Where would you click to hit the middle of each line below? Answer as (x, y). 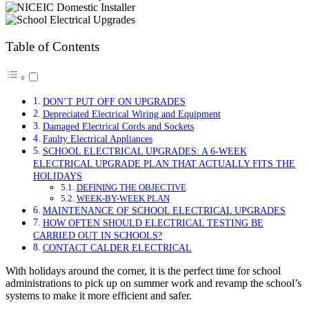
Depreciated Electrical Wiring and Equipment (131, 114)
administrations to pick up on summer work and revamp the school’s (153, 283)
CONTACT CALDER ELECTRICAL (117, 248)
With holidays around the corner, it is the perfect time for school (143, 271)
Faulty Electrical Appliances (97, 139)
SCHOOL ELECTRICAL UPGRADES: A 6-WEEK (144, 151)
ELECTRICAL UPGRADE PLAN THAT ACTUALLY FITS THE (164, 164)
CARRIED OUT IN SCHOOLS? (98, 236)
